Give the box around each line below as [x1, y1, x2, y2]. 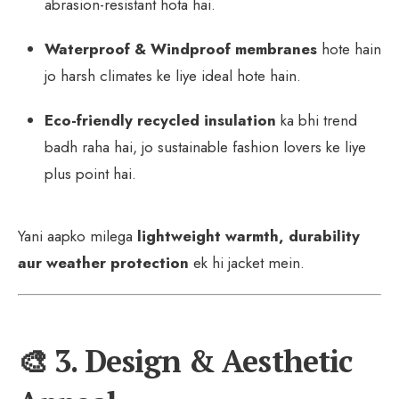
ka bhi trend [276, 109, 357, 131]
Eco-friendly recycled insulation [45, 109, 276, 131]
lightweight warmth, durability [137, 224, 360, 247]
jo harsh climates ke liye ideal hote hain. [45, 64, 301, 86]
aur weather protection [18, 251, 189, 273]
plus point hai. [45, 162, 136, 184]
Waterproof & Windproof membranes [45, 37, 317, 60]
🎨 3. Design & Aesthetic [18, 340, 353, 381]
